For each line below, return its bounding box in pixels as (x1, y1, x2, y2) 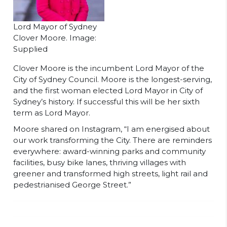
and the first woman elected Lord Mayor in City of (13, 86, 203, 95)
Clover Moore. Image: (13, 33, 96, 43)
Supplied (13, 44, 48, 54)
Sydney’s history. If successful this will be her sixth (13, 97, 200, 106)
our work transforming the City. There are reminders (13, 135, 212, 145)
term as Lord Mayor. (13, 108, 90, 118)
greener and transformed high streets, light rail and (13, 169, 208, 178)
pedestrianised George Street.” (13, 180, 131, 190)
